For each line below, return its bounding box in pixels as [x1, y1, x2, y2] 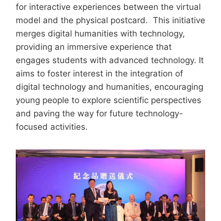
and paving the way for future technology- [16, 109, 183, 119]
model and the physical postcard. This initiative [16, 15, 205, 26]
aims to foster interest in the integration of [16, 69, 183, 79]
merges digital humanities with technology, [16, 29, 185, 39]
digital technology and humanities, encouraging [16, 82, 203, 92]
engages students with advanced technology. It [16, 55, 204, 66]
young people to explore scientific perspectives [16, 95, 201, 106]
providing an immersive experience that [16, 42, 172, 52]
